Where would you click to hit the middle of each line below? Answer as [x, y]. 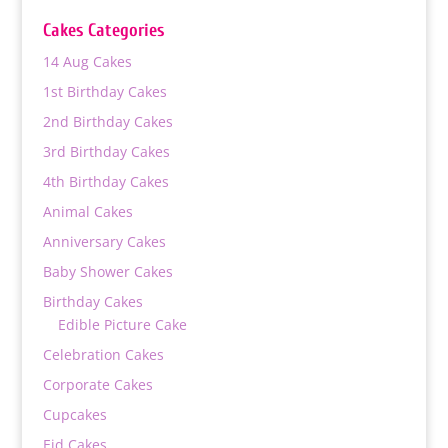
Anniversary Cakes [104, 241]
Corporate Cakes [97, 384]
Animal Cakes [87, 211]
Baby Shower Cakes [107, 271]
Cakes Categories [103, 30]
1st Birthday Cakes [104, 91]
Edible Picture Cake [122, 324]
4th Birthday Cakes [105, 181]
